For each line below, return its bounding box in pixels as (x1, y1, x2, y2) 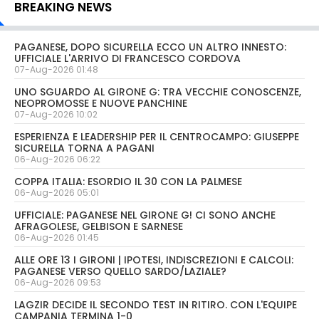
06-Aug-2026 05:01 (14, 187, 99, 199)
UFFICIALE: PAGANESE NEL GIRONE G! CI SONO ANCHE (14, 208, 276, 223)
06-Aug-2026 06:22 (14, 153, 100, 166)
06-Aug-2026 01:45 (14, 231, 99, 244)
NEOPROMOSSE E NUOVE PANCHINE (14, 96, 187, 111)
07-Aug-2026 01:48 (14, 63, 98, 76)
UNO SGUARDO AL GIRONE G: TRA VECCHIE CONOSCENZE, (14, 85, 301, 100)
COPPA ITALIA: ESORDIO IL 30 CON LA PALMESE (14, 174, 242, 189)
